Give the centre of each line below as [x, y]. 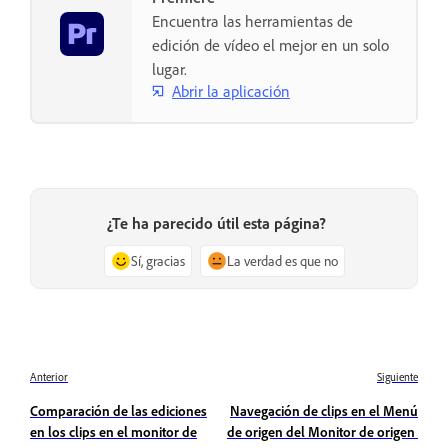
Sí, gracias [157, 260]
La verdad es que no [282, 260]
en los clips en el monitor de [113, 431]
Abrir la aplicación [231, 90]
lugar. [169, 69]
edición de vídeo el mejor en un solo [270, 45]
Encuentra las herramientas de [252, 21]
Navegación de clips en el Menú [324, 410]
